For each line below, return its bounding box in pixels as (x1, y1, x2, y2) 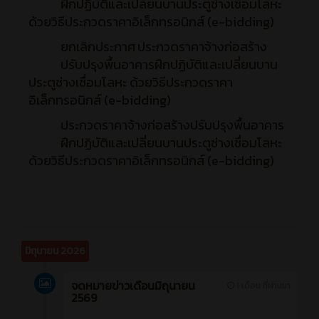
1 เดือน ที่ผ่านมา (234, 278, 291, 292)
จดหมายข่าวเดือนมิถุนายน (71, 276, 195, 294)
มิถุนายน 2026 (25, 243, 85, 258)
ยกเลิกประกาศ (61, 36, 135, 56)
